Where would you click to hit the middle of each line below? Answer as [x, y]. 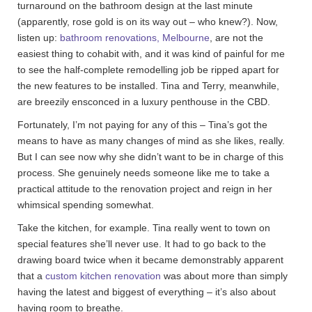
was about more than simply [224, 276]
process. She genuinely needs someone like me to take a [143, 173]
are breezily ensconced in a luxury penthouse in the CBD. [145, 102]
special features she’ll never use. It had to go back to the [142, 244]
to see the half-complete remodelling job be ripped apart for [148, 70]
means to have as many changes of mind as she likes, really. [151, 141]
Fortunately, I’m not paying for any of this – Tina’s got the [142, 125]
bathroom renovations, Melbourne [135, 38]
